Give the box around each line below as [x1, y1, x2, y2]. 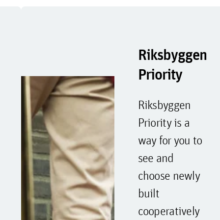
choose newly [137, 168, 200, 183]
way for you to [137, 133, 202, 147]
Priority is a [137, 115, 190, 130]
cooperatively [137, 203, 200, 218]
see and [137, 150, 174, 165]
